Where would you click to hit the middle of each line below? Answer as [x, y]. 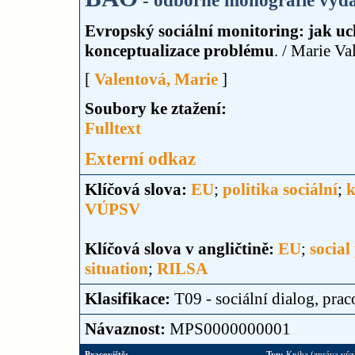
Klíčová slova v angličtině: [181, 249]
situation [116, 269]
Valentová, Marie [156, 79]
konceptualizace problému [179, 51]
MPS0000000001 [230, 329]
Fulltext [113, 128]
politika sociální [280, 189]
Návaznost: [127, 329]
